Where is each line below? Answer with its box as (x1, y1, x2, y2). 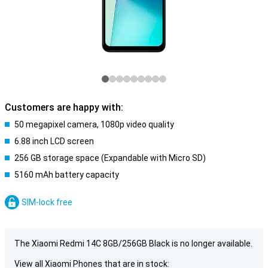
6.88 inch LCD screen (14, 136, 94, 146)
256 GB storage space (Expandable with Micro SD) (14, 153, 206, 163)
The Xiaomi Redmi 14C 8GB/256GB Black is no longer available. (14, 239, 252, 248)
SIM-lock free (22, 197, 72, 207)
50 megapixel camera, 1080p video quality (14, 120, 174, 129)
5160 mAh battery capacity (14, 170, 119, 179)
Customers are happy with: (5, 102, 123, 113)
